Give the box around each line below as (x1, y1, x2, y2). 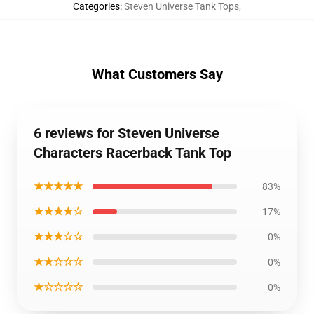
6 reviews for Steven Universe (34, 125, 219, 142)
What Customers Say (91, 66, 223, 83)
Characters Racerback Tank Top (34, 144, 231, 161)
